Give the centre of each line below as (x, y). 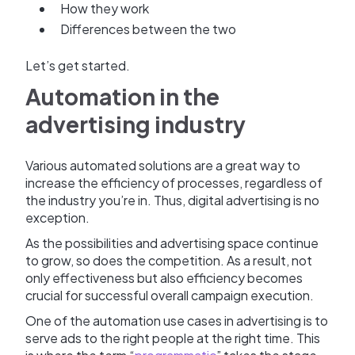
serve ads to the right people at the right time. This (173, 338)
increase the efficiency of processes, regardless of (174, 183)
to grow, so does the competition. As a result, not (169, 261)
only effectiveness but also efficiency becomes (164, 278)
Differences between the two (148, 29)
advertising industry (136, 124)
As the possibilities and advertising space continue (172, 243)
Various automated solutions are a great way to (163, 166)
